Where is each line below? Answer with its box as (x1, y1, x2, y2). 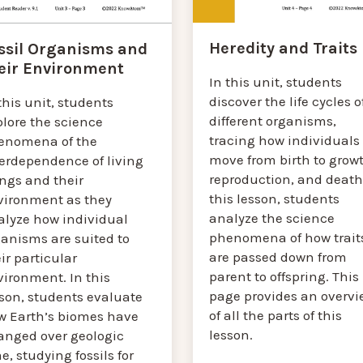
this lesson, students (208, 190, 340, 207)
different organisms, (208, 112, 336, 129)
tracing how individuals (208, 131, 360, 148)
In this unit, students (208, 73, 342, 90)
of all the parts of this (208, 306, 342, 323)
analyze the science (208, 209, 335, 226)
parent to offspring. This (208, 267, 359, 284)
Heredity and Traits (208, 38, 357, 58)
